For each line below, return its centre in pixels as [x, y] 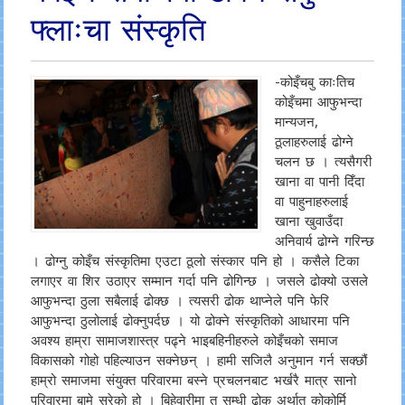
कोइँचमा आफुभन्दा [319, 101]
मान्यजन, [297, 121]
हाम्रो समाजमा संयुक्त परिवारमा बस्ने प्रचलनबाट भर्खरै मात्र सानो [193, 380]
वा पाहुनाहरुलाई [312, 201]
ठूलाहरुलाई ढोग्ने [315, 141]
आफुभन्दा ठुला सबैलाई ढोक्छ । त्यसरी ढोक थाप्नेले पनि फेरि [179, 300]
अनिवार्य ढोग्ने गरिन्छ [325, 240]
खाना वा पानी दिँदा [320, 181]
